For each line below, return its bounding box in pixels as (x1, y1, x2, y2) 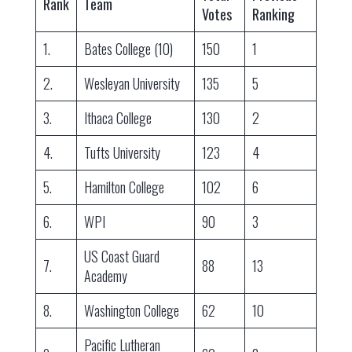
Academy (83, 266, 127, 287)
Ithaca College (83, 108, 152, 129)
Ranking (251, 4, 295, 25)
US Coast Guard (83, 246, 159, 267)
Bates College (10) (83, 38, 173, 60)
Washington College (83, 300, 179, 321)
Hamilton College (83, 177, 164, 198)
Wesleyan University (83, 73, 180, 94)
